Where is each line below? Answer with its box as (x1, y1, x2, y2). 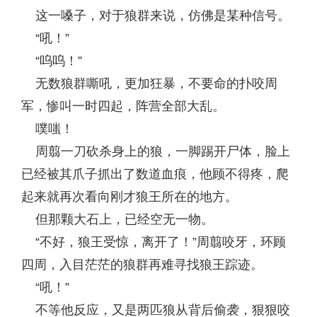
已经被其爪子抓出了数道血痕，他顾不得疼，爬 (21, 167, 289, 181)
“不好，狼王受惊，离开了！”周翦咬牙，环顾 (21, 235, 286, 249)
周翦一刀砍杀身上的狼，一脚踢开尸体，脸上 (21, 144, 290, 158)
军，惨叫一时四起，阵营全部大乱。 (21, 99, 225, 113)
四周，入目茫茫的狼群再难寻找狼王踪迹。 (21, 258, 263, 272)
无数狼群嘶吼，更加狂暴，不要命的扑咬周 (21, 76, 277, 91)
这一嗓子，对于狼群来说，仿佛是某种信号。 (21, 8, 290, 23)
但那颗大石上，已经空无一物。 (21, 212, 214, 226)
